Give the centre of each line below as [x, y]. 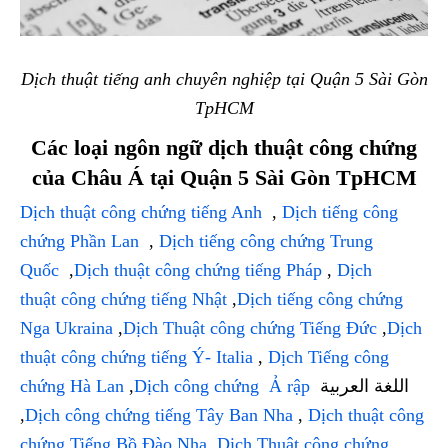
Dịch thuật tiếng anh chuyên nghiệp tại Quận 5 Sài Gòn [224, 79]
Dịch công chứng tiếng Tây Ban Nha [159, 415]
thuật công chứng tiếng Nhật [123, 299]
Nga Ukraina [66, 328]
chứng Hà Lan [72, 386]
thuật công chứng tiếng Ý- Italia [136, 357]
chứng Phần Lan [82, 241]
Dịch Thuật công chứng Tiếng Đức [250, 328]
